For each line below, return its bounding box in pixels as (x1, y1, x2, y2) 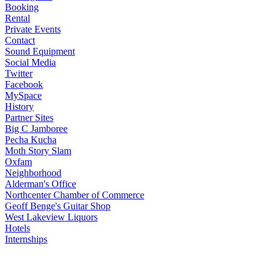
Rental (5, 12, 30, 23)
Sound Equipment (5, 45, 75, 56)
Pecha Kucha (5, 134, 56, 145)
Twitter (5, 68, 33, 79)
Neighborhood (5, 167, 61, 178)
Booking (5, 1, 39, 12)
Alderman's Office (5, 178, 76, 189)
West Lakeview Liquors (5, 211, 98, 222)
